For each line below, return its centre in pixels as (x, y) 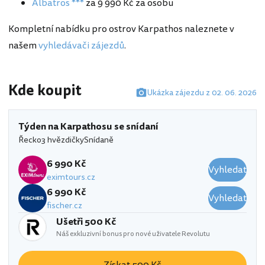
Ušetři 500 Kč (86, 222)
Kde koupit (45, 91)
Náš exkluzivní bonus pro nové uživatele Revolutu (133, 234)
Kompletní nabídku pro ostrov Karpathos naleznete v (121, 29)
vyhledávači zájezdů (81, 46)
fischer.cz (64, 205)
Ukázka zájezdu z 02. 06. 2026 (202, 93)
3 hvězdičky (63, 140)
